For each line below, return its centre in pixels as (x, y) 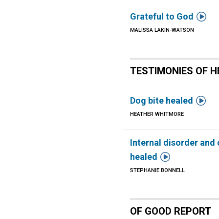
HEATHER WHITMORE (157, 114)
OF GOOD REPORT (171, 211)
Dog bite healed (162, 100)
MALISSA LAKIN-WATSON (162, 30)
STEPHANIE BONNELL (158, 170)
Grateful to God (162, 16)
